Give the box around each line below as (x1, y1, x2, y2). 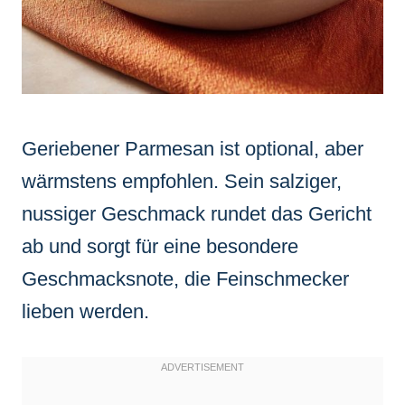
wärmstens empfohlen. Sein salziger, (22, 169, 342, 193)
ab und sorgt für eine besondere (22, 234, 298, 258)
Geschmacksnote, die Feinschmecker (22, 267, 349, 290)
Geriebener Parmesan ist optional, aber (22, 137, 363, 160)
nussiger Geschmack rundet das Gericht (22, 202, 372, 225)
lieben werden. (22, 299, 149, 323)
